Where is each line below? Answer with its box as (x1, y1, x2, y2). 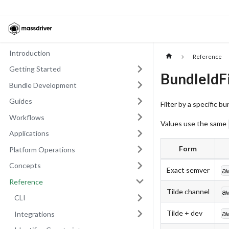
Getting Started (9, 64, 61, 73)
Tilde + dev (166, 209, 202, 218)
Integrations (14, 209, 55, 218)
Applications (9, 129, 49, 138)
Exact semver (166, 166, 210, 175)
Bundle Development (9, 80, 77, 89)
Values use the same (161, 119, 228, 128)
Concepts (9, 161, 41, 170)
